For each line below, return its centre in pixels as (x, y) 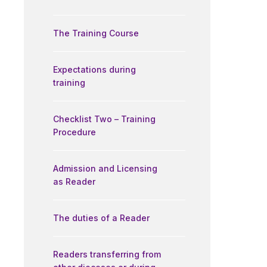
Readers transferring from (107, 254)
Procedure (74, 132)
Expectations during (94, 69)
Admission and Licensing (105, 168)
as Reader (74, 181)
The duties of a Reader (101, 218)
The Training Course (96, 33)
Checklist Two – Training (104, 119)
